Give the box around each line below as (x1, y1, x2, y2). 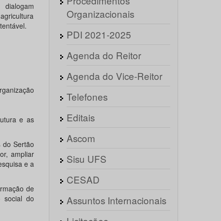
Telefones (66, 90, 108, 103)
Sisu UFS (66, 152, 107, 165)
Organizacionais (66, 7, 134, 20)
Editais (66, 110, 95, 124)
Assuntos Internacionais (66, 193, 166, 207)
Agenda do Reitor (66, 48, 141, 62)
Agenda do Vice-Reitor (66, 69, 162, 82)
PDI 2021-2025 (66, 28, 131, 41)
